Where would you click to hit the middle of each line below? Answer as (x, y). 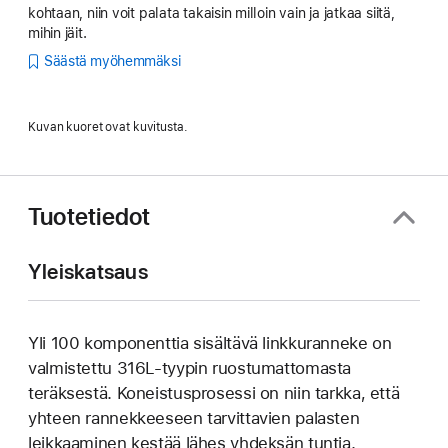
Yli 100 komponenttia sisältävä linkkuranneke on (210, 342)
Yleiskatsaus (88, 271)
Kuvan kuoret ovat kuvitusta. (108, 126)
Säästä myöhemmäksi (112, 61)
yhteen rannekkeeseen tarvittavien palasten (194, 417)
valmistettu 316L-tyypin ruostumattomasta (190, 367)
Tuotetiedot (89, 217)
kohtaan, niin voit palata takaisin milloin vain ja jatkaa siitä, (211, 12)
